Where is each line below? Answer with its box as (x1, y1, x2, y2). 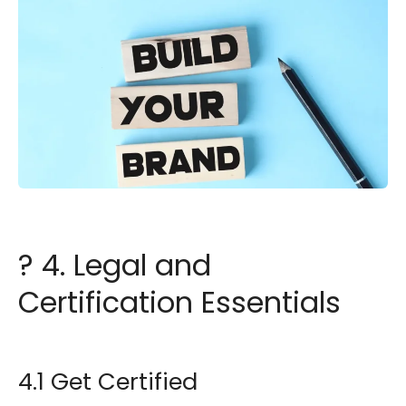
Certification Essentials (18, 282, 341, 323)
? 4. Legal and (18, 245, 211, 285)
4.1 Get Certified (18, 365, 198, 399)
